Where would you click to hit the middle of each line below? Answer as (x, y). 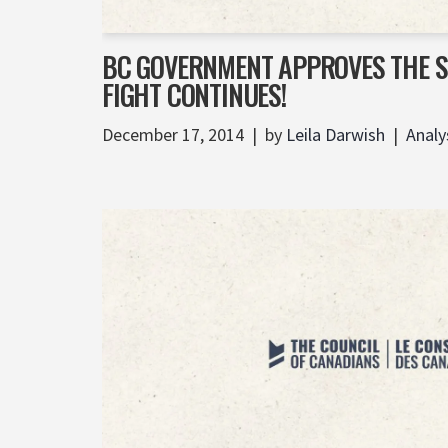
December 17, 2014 (173, 134)
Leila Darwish (335, 134)
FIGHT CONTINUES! (194, 94)
